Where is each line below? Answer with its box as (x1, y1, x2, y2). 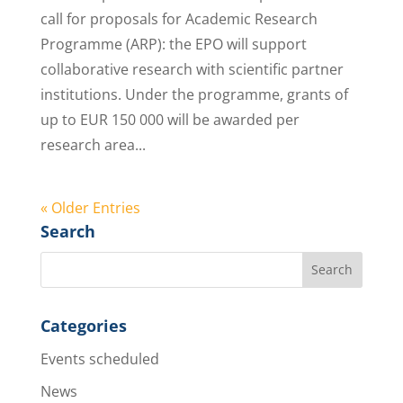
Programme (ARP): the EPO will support (40, 33, 307, 54)
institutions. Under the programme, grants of (40, 84, 348, 104)
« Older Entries (40, 197, 140, 218)
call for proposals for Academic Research (40, 8, 318, 29)
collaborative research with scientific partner (40, 58, 344, 79)
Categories (40, 314, 127, 336)
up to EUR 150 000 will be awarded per (40, 109, 300, 130)
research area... (40, 134, 146, 155)
